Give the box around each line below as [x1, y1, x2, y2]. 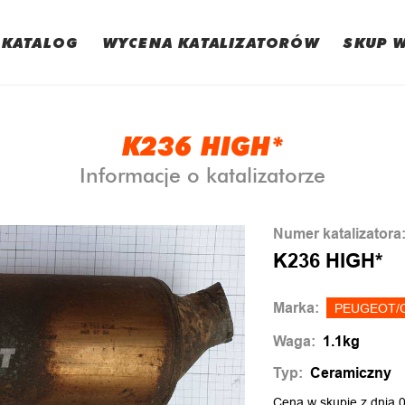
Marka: [272, 300, 319, 316]
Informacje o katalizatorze [80, 163, 325, 187]
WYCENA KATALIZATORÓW [102, 33, 320, 52]
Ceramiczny [309, 365, 391, 381]
